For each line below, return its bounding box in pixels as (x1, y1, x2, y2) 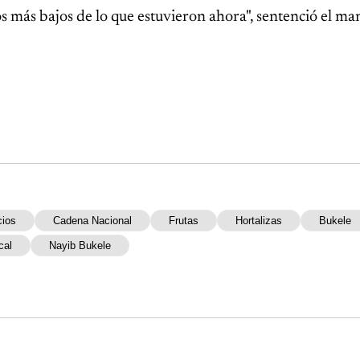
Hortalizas (235, 214, 282, 227)
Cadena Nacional (53, 214, 132, 227)
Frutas (169, 214, 198, 227)
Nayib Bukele (49, 239, 111, 252)
